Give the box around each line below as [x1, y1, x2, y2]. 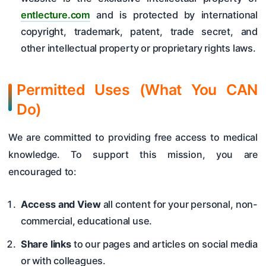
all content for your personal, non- [100, 198, 258, 210]
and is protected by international [90, 9, 258, 21]
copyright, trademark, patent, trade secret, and [20, 26, 258, 38]
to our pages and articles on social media [71, 238, 258, 251]
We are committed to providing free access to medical [8, 131, 258, 144]
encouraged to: [8, 166, 77, 178]
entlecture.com [20, 9, 91, 21]
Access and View [20, 198, 101, 210]
